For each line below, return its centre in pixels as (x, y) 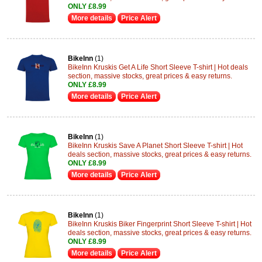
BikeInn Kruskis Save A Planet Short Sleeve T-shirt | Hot (155, 146)
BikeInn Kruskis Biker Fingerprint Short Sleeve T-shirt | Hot (160, 224)
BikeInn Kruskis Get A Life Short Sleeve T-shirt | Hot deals (158, 67)
